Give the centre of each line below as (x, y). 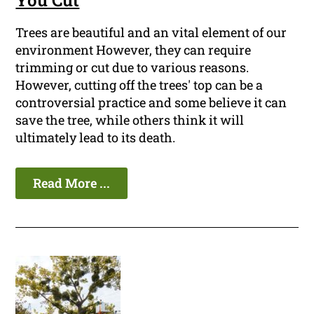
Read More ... (72, 183)
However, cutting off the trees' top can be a (139, 85)
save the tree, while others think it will (130, 120)
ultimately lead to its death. (96, 138)
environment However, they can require (134, 50)
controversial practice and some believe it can (151, 103)
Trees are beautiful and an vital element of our (151, 33)
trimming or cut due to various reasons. (132, 68)
